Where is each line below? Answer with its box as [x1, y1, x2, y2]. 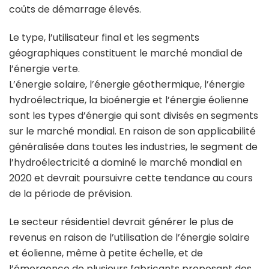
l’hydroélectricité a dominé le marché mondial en [9, 156, 242, 169]
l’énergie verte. [9, 62, 80, 76]
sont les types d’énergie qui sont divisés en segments [9, 109, 258, 122]
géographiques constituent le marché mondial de [9, 46, 243, 60]
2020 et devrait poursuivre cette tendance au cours [9, 171, 253, 185]
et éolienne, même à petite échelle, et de [9, 246, 203, 260]
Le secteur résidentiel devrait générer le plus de [9, 215, 234, 229]
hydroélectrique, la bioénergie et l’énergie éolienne [9, 93, 249, 107]
